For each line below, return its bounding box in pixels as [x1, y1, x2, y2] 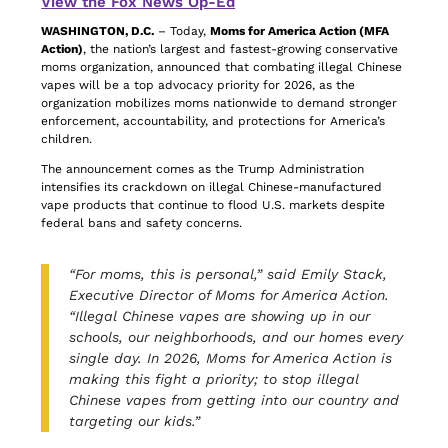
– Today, [154, 24, 211, 38]
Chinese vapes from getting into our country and [69, 392, 400, 408]
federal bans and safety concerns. [41, 216, 243, 230]
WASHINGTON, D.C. [41, 24, 155, 38]
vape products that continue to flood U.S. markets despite [41, 198, 386, 212]
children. [41, 132, 93, 146]
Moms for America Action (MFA [210, 24, 390, 38]
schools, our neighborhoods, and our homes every [69, 329, 404, 345]
